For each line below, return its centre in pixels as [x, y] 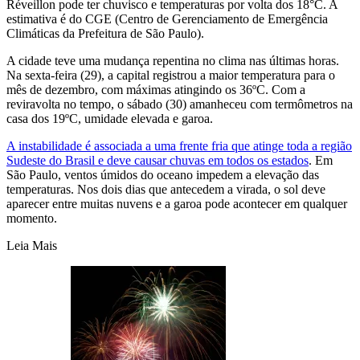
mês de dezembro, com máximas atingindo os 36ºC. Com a [156, 89]
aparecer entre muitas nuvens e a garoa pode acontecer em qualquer [177, 203]
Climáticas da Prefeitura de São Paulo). [105, 33]
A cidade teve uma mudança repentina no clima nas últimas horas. [173, 60]
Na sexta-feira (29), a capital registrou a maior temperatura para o [171, 75]
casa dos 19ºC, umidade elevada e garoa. [110, 118]
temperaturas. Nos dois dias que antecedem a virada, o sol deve [166, 189]
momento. [32, 218]
